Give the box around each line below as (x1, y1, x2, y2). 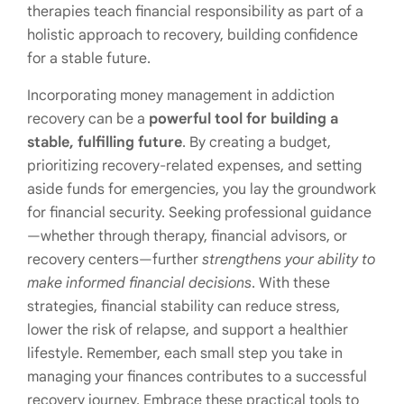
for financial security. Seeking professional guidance (27, 204, 372, 223)
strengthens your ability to (202, 251, 375, 270)
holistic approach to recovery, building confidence (27, 26, 358, 45)
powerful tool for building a (149, 110, 338, 129)
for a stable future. (27, 50, 151, 69)
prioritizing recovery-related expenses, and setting (27, 157, 362, 176)
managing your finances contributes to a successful (27, 368, 367, 387)
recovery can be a (27, 110, 149, 129)
